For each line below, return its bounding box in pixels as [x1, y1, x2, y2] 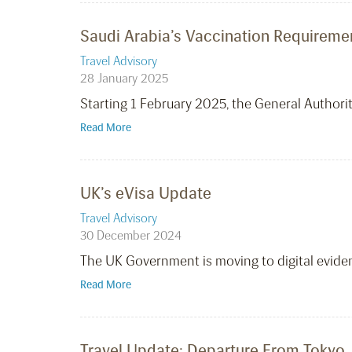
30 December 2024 [80, 228, 181, 244]
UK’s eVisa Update [80, 183, 211, 203]
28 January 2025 [80, 71, 168, 86]
